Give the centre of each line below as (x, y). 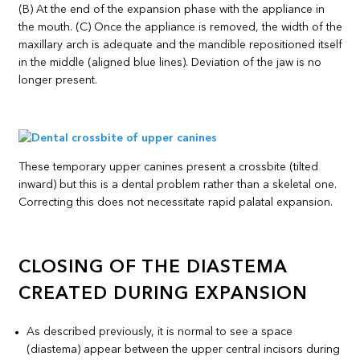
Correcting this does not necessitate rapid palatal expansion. (176, 202)
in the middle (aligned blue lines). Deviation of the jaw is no (170, 62)
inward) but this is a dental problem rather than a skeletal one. (178, 184)
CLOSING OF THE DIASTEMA (153, 268)
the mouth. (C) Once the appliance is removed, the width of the (181, 27)
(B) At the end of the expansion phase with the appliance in (172, 9)
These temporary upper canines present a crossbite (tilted (169, 167)
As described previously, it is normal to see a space (160, 332)
